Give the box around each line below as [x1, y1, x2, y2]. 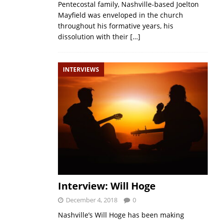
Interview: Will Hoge [57, 179, 156, 193]
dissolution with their [57, 31, 130, 41]
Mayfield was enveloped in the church [57, 10, 183, 20]
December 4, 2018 [65, 195, 117, 205]
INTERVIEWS [62, 65, 99, 74]
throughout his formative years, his [57, 21, 173, 30]
